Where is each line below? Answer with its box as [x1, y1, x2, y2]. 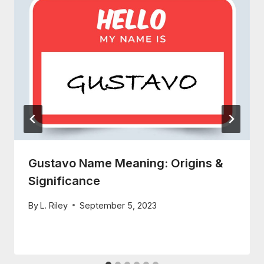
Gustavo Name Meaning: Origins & [28, 156, 223, 171]
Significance [28, 174, 100, 189]
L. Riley [40, 200, 68, 210]
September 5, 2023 [80, 200, 157, 210]
